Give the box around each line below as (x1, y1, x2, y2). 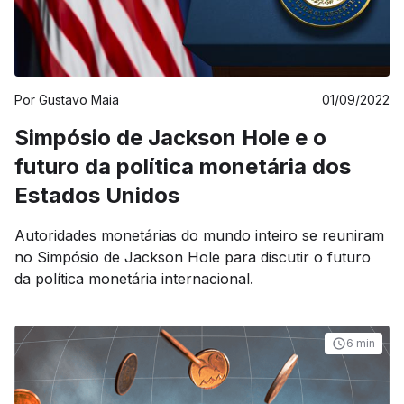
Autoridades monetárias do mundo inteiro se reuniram (14, 226, 384, 244)
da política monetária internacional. (14, 270, 253, 288)
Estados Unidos (14, 182, 179, 208)
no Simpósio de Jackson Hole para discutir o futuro (14, 248, 371, 266)
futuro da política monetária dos (14, 153, 351, 179)
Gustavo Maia (39, 92, 119, 107)
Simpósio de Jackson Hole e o (14, 124, 326, 151)
